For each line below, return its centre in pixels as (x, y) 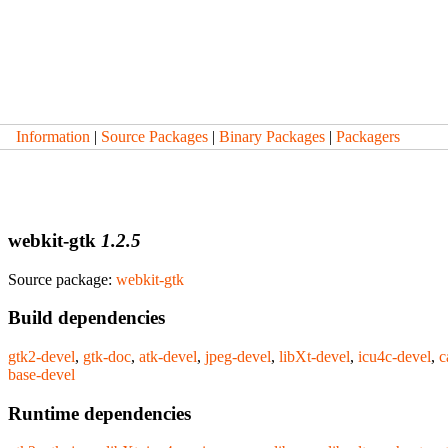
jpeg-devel (238, 357)
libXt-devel (314, 357)
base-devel (41, 375)
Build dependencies (86, 318)
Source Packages (154, 136)
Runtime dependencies (99, 413)
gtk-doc (107, 357)
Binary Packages (272, 136)
